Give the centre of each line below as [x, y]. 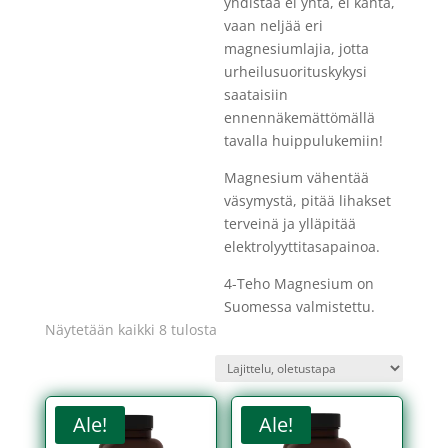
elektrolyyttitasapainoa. [301, 247]
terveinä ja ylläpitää [289, 224]
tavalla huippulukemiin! [303, 141]
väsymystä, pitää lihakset [307, 201]
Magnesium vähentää [296, 178]
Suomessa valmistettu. [299, 307]
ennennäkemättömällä [299, 118]
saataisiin [255, 95]
